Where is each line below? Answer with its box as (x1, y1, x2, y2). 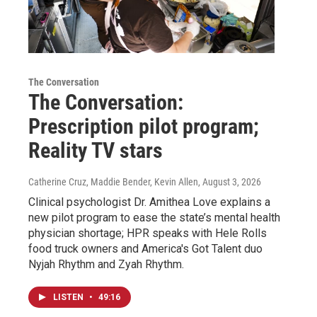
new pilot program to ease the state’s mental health (28, 210, 280, 224)
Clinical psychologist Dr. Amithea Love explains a (28, 195, 270, 209)
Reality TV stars (28, 137, 163, 163)
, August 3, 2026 (198, 175, 261, 188)
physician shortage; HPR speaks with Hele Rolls (28, 226, 267, 240)
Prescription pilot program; (28, 113, 259, 139)
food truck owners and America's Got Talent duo (28, 241, 263, 255)
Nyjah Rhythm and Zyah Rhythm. (28, 257, 184, 271)
